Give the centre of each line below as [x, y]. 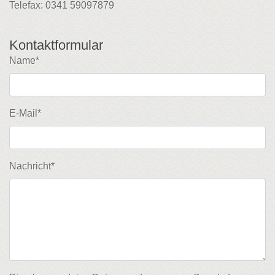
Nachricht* [32, 166]
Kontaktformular [56, 45]
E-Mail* [25, 114]
